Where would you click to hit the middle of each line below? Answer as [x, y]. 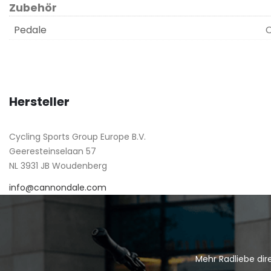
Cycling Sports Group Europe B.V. [77, 137]
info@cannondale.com [58, 188]
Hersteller [39, 102]
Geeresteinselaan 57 [53, 152]
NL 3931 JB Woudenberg [58, 166]
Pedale [30, 30]
